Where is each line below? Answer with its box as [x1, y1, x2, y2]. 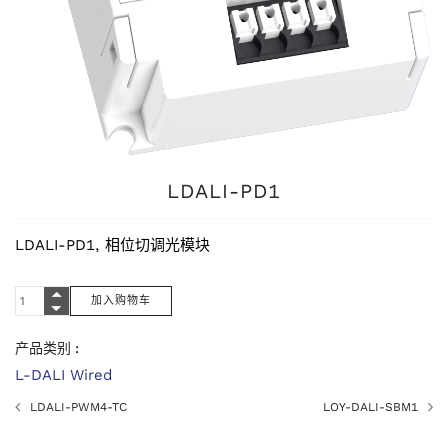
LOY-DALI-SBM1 [323, 399, 418, 414]
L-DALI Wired [15, 365, 112, 384]
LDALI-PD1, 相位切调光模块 [15, 235, 210, 254]
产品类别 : [15, 339, 79, 356]
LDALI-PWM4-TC [30, 399, 127, 414]
